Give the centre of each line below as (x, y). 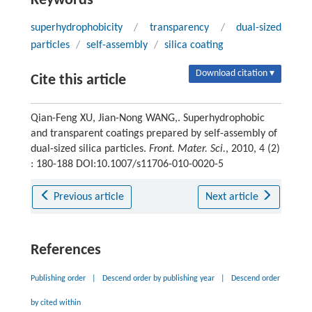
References (65, 250)
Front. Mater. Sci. (187, 149)
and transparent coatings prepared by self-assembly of (154, 133)
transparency (179, 28)
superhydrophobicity (76, 28)
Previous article (89, 197)
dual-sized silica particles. (89, 149)
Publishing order (58, 278)
